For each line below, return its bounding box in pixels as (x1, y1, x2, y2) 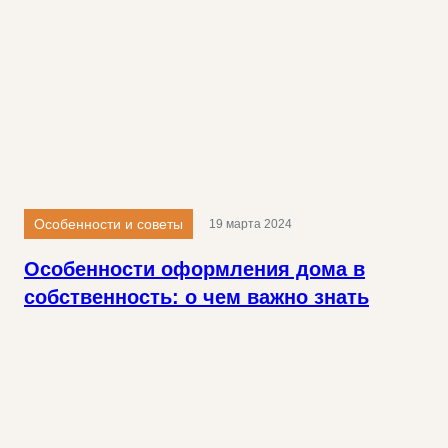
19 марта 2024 (209, 217, 292, 232)
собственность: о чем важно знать (24, 286, 369, 309)
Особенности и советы (34, 216, 183, 233)
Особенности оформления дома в (24, 258, 365, 281)
